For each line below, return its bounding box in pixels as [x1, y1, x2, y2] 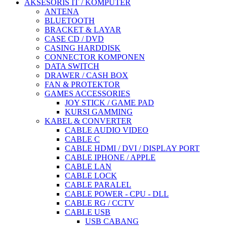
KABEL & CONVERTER [45, 117, 132, 125]
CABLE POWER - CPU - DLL [65, 190, 169, 198]
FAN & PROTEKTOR [45, 80, 120, 89]
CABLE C [65, 135, 100, 143]
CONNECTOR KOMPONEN [45, 53, 145, 61]
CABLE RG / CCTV [65, 199, 134, 207]
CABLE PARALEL [65, 180, 131, 189]
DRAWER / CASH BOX [45, 71, 128, 80]
